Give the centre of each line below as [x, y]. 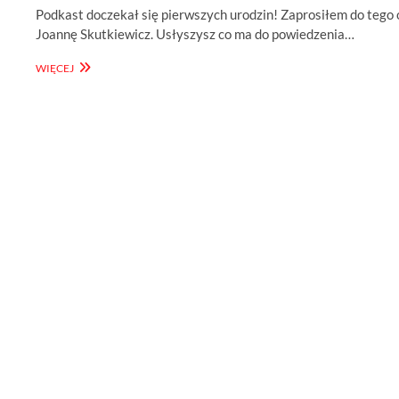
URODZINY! [104, 113]
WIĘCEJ [55, 69]
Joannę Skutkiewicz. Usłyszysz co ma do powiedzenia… [195, 34]
